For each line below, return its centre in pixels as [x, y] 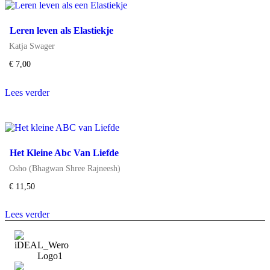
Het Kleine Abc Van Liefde [64, 152]
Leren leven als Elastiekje [61, 30]
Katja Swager [32, 46]
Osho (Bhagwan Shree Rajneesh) [65, 168]
